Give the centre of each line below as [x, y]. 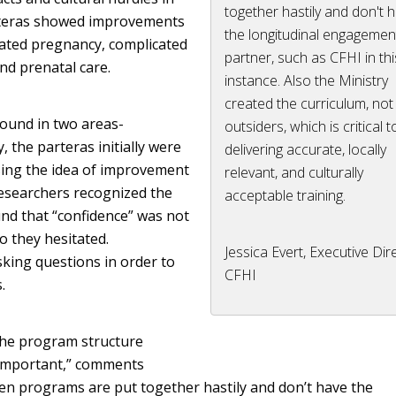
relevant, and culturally [294, 172]
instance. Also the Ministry [307, 80]
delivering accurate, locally [306, 149]
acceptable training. [286, 195]
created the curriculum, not [309, 103]
